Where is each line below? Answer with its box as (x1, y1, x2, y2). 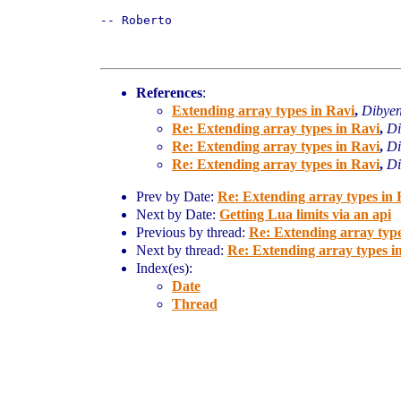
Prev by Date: (136, 189, 218, 204)
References (136, 85, 202, 100)
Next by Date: (136, 207, 219, 222)
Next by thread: (136, 243, 227, 258)
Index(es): (136, 260, 192, 276)
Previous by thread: (136, 225, 249, 240)
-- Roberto (100, 13, 172, 27)
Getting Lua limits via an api (219, 207, 391, 222)
